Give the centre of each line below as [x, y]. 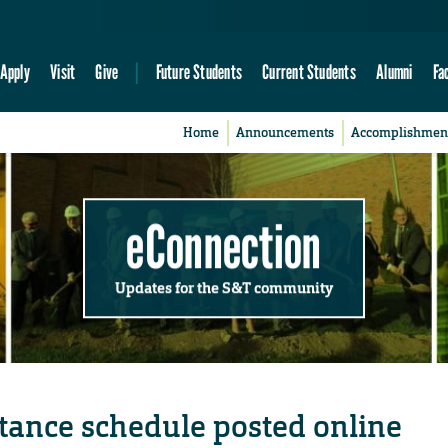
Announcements [285, 133]
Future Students [198, 72]
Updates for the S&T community [224, 287]
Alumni [394, 72]
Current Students [309, 72]
